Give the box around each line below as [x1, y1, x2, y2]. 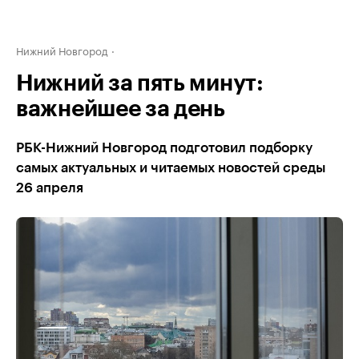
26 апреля [16, 181, 83, 195]
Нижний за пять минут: [16, 72, 264, 95]
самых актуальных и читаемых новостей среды [16, 161, 325, 175]
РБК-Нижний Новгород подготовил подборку [16, 141, 313, 155]
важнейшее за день [16, 98, 225, 120]
